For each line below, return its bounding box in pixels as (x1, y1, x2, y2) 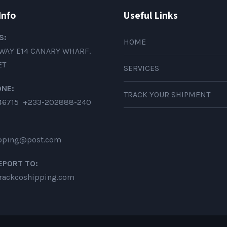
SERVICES (124, 63, 159, 73)
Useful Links (124, 8, 178, 22)
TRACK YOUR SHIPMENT (124, 89, 210, 99)
